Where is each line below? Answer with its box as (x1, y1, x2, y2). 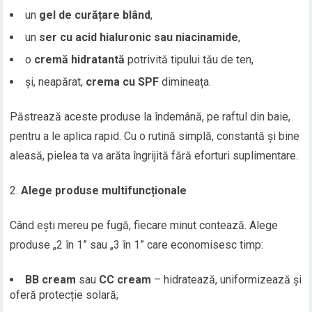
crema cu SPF (86, 75, 159, 89)
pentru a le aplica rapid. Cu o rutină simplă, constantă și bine (10, 130, 300, 143)
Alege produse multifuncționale (21, 184, 187, 198)
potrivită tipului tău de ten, (125, 53, 254, 67)
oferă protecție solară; (10, 288, 119, 302)
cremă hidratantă (34, 53, 125, 67)
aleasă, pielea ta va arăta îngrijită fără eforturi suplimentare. (10, 149, 299, 163)
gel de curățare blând (39, 8, 151, 22)
